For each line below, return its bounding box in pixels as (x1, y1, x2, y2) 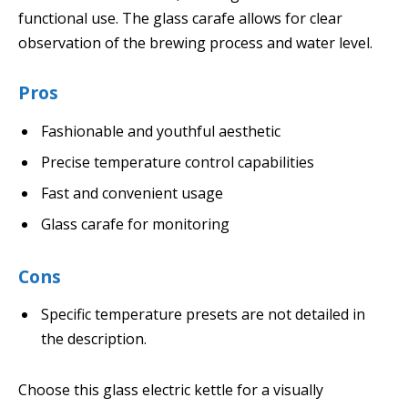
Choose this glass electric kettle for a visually (18, 379, 323, 400)
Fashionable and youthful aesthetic (41, 120, 280, 141)
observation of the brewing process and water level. (18, 33, 372, 54)
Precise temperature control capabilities (41, 151, 314, 172)
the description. (41, 329, 147, 350)
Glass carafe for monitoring (41, 213, 229, 234)
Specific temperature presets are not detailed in (41, 304, 365, 325)
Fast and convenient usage (41, 182, 223, 203)
